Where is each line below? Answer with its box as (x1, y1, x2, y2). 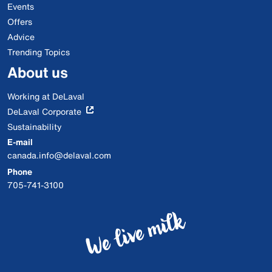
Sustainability (7, 120, 62, 133)
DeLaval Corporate (7, 104, 81, 118)
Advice (7, 30, 35, 43)
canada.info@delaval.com (7, 148, 111, 161)
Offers (7, 15, 32, 28)
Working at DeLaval (7, 89, 84, 103)
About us (7, 61, 68, 83)
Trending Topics (7, 45, 70, 58)
